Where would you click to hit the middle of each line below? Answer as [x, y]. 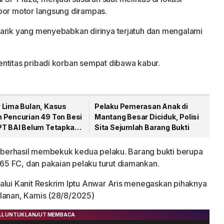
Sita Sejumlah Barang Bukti [142, 127]
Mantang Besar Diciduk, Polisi [147, 117]
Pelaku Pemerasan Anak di [141, 106]
